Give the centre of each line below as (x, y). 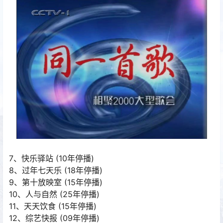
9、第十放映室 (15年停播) (56, 182)
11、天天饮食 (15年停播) (53, 206)
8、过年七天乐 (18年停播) (56, 170)
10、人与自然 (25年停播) (54, 194)
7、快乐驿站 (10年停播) (52, 159)
